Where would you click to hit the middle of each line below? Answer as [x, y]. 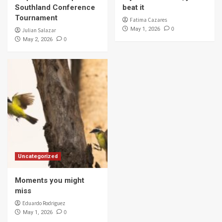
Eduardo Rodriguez [44, 203]
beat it [133, 8]
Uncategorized [38, 157]
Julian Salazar [39, 30]
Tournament [36, 18]
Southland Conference [55, 8]
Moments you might [50, 181]
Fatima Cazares [148, 20]
